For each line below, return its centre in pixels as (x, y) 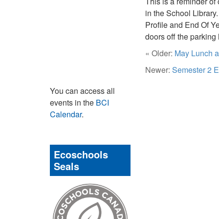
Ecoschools (81, 154)
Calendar (66, 114)
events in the (73, 102)
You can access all (82, 91)
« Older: (160, 53)
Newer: (159, 70)
